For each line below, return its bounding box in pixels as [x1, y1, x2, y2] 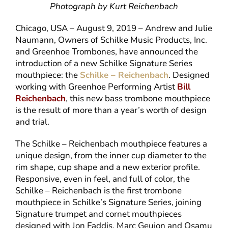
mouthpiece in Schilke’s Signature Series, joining [15, 196, 202, 209]
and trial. [15, 116, 50, 128]
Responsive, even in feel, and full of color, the [15, 173, 190, 185]
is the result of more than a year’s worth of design [15, 104, 207, 117]
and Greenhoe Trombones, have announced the [15, 46, 198, 58]
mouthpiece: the [15, 69, 80, 81]
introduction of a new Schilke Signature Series [15, 58, 193, 70]
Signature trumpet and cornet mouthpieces [15, 208, 182, 220]
